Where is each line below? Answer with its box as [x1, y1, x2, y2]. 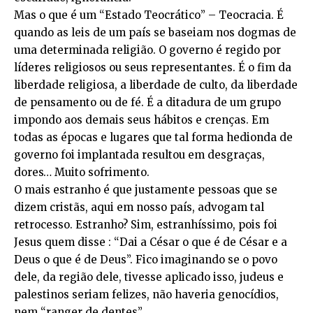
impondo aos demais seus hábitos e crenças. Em [14, 113, 269, 126]
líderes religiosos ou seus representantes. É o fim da [14, 61, 291, 74]
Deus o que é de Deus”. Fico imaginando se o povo [14, 253, 277, 266]
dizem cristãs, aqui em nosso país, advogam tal [14, 201, 264, 214]
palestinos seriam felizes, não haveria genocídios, [14, 288, 279, 301]
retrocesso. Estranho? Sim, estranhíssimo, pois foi [14, 218, 277, 231]
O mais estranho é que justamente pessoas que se [14, 183, 277, 196]
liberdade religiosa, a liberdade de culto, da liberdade [14, 78, 298, 92]
